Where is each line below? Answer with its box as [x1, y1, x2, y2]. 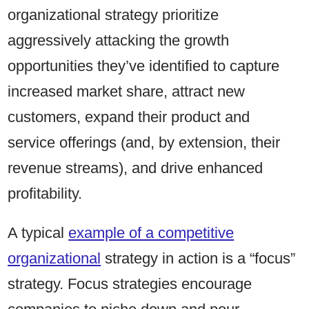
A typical [8, 224, 69, 242]
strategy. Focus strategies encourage [8, 275, 252, 293]
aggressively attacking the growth [8, 32, 230, 50]
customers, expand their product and [8, 108, 250, 126]
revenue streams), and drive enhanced [8, 159, 263, 177]
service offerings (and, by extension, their [8, 134, 281, 152]
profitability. [8, 185, 87, 203]
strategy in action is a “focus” [101, 250, 296, 268]
